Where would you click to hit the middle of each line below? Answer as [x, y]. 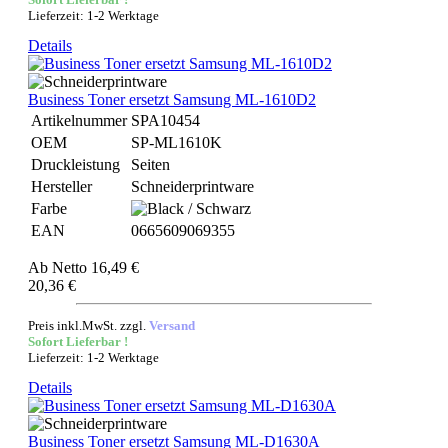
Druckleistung [75, 164]
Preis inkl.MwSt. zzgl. [88, 325]
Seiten [150, 164]
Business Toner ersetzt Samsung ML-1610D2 [172, 99]
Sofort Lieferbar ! [78, 341]
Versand [172, 325]
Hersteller [61, 186]
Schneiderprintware [192, 186]
